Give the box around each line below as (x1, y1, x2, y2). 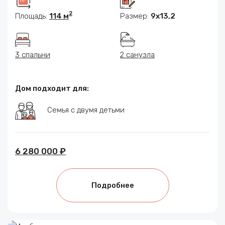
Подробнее (91, 180, 134, 190)
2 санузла (120, 50, 155, 59)
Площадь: (15, 11, 49, 21)
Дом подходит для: (15, 83, 89, 93)
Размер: (120, 11, 151, 21)
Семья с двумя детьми (47, 105, 125, 115)
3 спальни (15, 50, 50, 59)
